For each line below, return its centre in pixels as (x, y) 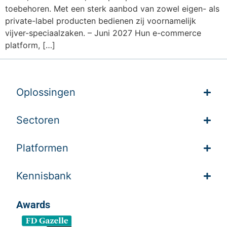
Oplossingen (46, 92)
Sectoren (38, 120)
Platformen (43, 148)
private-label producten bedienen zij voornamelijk (101, 21)
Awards (33, 205)
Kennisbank (44, 176)
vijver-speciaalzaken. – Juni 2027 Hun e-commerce (103, 33)
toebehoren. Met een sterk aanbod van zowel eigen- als (112, 9)
